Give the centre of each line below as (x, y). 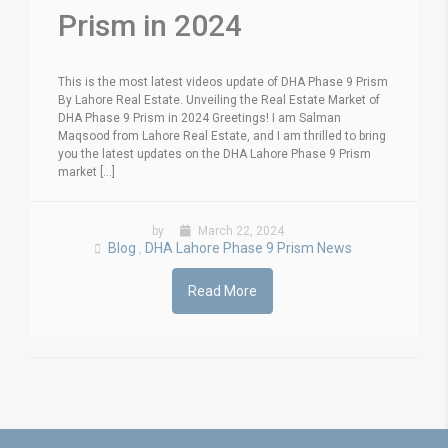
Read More (222, 290)
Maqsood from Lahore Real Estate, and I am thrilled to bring (222, 135)
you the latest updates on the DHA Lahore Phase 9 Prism (214, 153)
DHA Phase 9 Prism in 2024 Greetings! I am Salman (199, 117)
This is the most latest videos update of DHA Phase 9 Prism (223, 81)
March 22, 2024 (239, 230)
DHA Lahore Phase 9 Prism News (248, 247)
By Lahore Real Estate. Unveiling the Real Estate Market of (219, 99)
